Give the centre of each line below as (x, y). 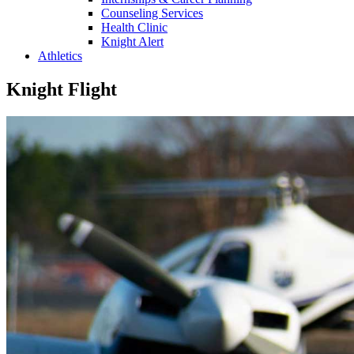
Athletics (60, 55)
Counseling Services (152, 13)
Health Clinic (134, 27)
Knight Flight (62, 89)
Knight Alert (132, 41)
